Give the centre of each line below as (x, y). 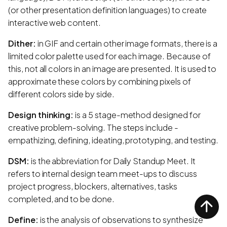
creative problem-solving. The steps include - (93, 127)
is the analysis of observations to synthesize (121, 219)
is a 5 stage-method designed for (137, 115)
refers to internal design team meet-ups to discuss (103, 173)
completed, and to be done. (61, 199)
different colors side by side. (61, 94)
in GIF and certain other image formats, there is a (127, 43)
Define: (23, 219)
